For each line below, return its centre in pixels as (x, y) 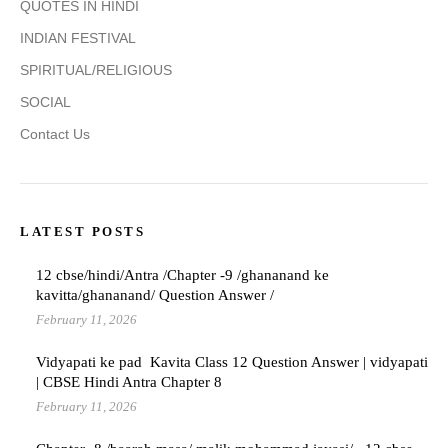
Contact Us (55, 134)
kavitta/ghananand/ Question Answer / (155, 295)
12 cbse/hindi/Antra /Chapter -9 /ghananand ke (182, 275)
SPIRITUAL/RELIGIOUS (96, 70)
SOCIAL (45, 102)
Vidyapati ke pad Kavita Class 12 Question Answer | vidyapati (232, 362)
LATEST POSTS (82, 232)
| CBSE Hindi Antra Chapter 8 (129, 382)
